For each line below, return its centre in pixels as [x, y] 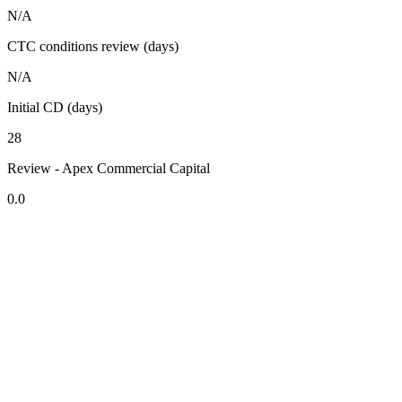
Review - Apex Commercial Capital [109, 169]
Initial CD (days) [55, 108]
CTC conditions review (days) [93, 47]
